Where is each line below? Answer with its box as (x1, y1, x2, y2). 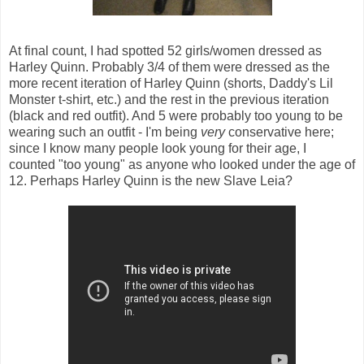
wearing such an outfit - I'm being (9, 124, 201, 139)
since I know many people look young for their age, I (9, 141, 306, 155)
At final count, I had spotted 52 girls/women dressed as (9, 43, 322, 58)
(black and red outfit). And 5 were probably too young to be (9, 108, 343, 123)
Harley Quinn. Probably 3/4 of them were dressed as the (9, 59, 330, 74)
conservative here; (225, 124, 334, 139)
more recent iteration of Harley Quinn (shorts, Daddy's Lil (9, 76, 333, 90)
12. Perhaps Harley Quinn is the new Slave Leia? (9, 173, 292, 188)
